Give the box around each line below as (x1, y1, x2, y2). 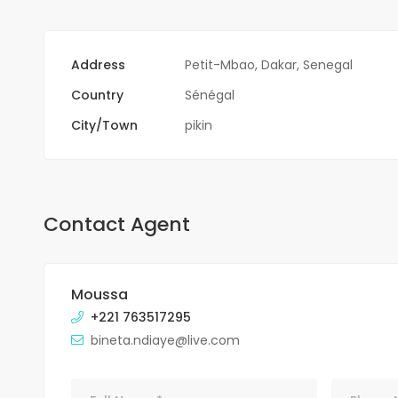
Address (70, 55, 125, 74)
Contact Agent (43, 210, 190, 238)
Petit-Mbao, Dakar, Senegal (184, 55, 353, 74)
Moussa (70, 283, 128, 305)
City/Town (70, 115, 138, 134)
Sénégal (184, 85, 235, 104)
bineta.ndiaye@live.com (90, 330, 240, 349)
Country (70, 85, 123, 104)
